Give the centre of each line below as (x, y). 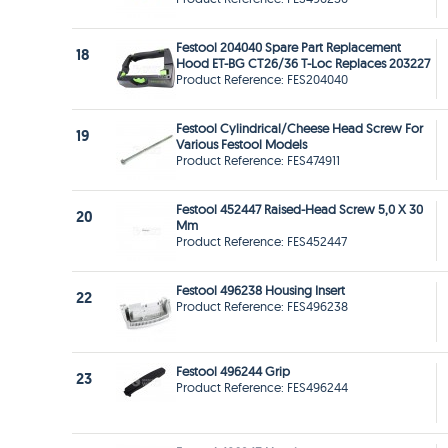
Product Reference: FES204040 (262, 79)
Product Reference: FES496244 (262, 387)
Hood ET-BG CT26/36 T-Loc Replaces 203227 (303, 63)
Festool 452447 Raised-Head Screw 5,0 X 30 (299, 209)
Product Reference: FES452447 (261, 241)
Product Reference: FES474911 (258, 160)
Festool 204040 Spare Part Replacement (288, 47)
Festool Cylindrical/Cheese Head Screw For (299, 128)
